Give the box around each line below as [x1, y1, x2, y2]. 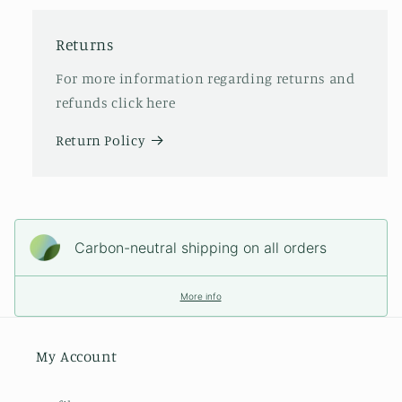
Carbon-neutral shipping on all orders [74, 238, 327, 257]
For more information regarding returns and [56, 69, 355, 87]
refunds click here [56, 93, 176, 111]
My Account [36, 346, 118, 365]
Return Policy [56, 132, 145, 150]
